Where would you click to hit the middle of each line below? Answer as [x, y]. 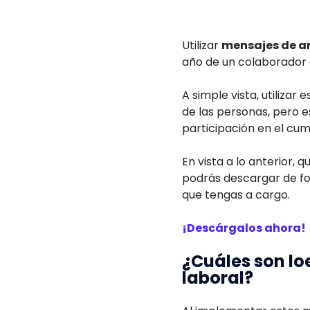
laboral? [218, 278]
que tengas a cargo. [236, 195]
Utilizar [202, 45]
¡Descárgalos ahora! [244, 228]
